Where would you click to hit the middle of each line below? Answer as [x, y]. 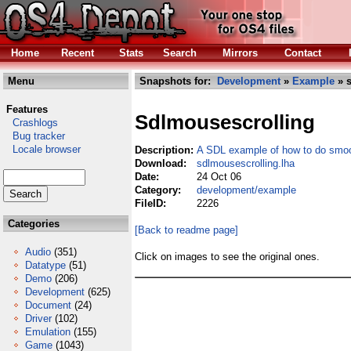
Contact [303, 53]
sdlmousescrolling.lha [246, 163]
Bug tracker [34, 136]
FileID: [152, 203]
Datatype [45, 265]
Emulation [48, 332]
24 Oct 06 [219, 177]
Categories [32, 224]
